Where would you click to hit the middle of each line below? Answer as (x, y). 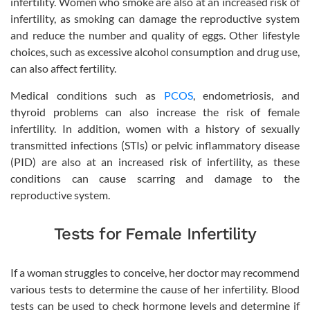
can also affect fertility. (63, 68)
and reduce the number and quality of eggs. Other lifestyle (155, 35)
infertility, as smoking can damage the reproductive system (155, 18)
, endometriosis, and (246, 95)
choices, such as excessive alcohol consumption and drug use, (155, 51)
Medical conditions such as (87, 95)
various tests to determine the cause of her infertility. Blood (155, 289)
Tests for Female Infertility (155, 234)
